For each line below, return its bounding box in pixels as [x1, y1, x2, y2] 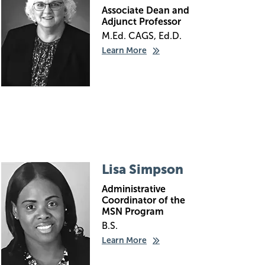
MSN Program [102, 206, 164, 217]
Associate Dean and [102, 5, 189, 16]
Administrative [102, 183, 166, 195]
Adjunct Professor [102, 16, 181, 27]
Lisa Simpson [102, 161, 183, 177]
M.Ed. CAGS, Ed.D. [102, 30, 182, 41]
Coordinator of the [102, 195, 185, 206]
